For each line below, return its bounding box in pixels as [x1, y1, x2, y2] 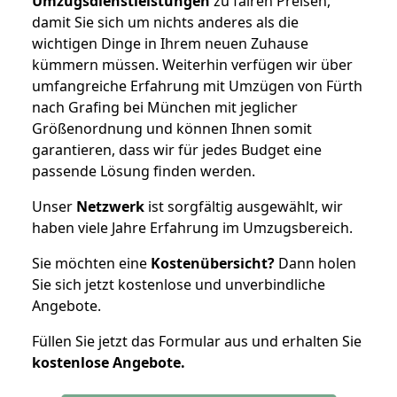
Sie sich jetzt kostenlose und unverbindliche [32, 274, 325, 294]
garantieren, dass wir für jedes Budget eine [32, 139, 322, 160]
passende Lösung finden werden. [32, 160, 255, 181]
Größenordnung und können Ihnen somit [32, 118, 312, 138]
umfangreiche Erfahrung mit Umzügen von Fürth [32, 75, 362, 96]
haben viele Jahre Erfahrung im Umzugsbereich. [32, 217, 353, 237]
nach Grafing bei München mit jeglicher [32, 97, 298, 117]
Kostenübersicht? [151, 253, 275, 273]
